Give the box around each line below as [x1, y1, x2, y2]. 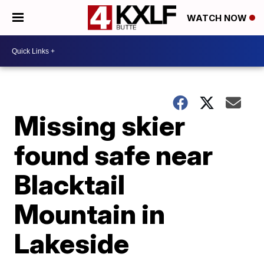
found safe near [14, 138, 213, 171]
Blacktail [14, 168, 126, 201]
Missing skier [14, 109, 186, 142]
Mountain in [14, 197, 166, 230]
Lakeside [14, 227, 130, 260]
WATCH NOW [187, 12, 249, 24]
